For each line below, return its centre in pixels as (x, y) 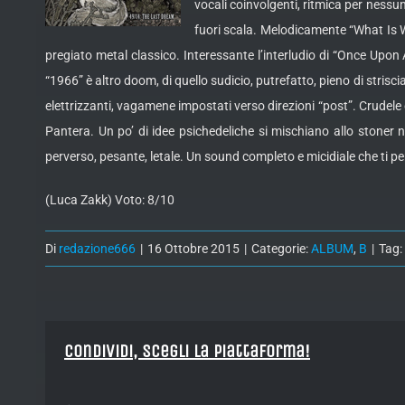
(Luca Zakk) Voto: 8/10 (110, 200)
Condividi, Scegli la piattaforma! (187, 352)
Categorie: (281, 249)
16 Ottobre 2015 (193, 249)
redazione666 (97, 249)
